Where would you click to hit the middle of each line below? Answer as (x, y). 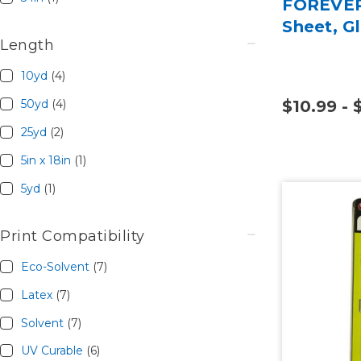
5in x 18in (47, 160)
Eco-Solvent (56, 266)
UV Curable (53, 351)
